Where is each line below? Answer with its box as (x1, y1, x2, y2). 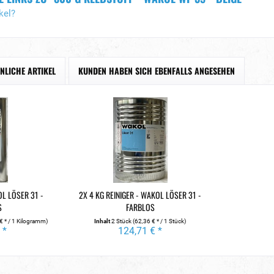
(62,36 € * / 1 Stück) (133, 218, 187, 224)
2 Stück (111, 218, 133, 224)
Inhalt (94, 218, 112, 224)
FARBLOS (125, 201, 155, 213)
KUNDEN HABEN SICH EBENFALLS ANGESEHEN (78, 64, 235, 77)
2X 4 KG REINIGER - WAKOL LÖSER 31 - (79, 188, 202, 201)
